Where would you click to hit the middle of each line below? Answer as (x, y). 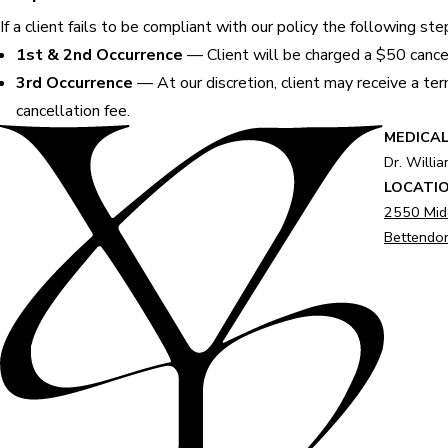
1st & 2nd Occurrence (99, 55)
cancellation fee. (73, 111)
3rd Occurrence (74, 83)
